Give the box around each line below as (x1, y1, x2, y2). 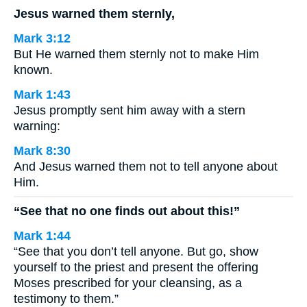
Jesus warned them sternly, (14, 6, 175, 21)
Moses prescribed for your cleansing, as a (14, 276, 242, 291)
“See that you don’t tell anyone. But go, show (14, 245, 258, 259)
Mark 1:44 (14, 229, 71, 243)
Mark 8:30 (14, 143, 71, 158)
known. (14, 62, 53, 77)
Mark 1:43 (14, 87, 71, 101)
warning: (14, 119, 60, 133)
